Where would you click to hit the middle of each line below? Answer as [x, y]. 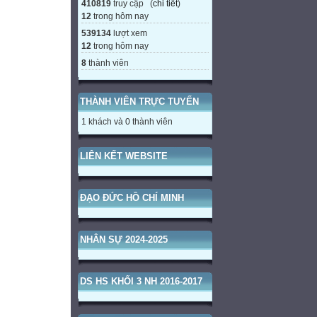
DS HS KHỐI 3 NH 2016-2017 [141, 282]
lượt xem [129, 34]
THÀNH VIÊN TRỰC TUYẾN [139, 102]
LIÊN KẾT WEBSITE [124, 156]
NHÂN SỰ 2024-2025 [124, 240]
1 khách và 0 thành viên [127, 122]
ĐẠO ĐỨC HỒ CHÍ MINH [132, 198]
